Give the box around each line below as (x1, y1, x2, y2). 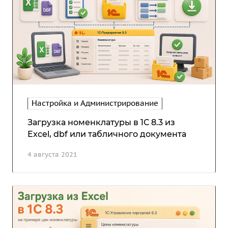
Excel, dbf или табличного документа (27, 129, 186, 139)
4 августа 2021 (27, 150, 77, 159)
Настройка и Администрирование (32, 98, 158, 108)
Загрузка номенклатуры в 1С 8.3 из (27, 118, 175, 128)
